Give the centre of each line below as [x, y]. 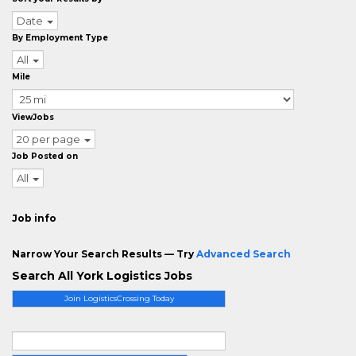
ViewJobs [33, 117]
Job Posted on [45, 156]
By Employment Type [60, 38]
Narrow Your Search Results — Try [104, 254]
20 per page [48, 139]
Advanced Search [244, 254]
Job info [34, 218]
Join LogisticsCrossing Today [119, 298]
